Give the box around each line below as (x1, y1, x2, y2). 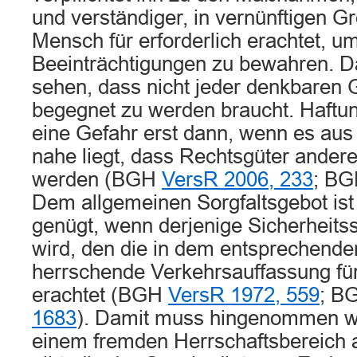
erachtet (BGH (32, 284, 168, 306)
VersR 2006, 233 (162, 168, 313, 190)
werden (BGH (32, 168, 162, 190)
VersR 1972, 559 (168, 284, 320, 306)
